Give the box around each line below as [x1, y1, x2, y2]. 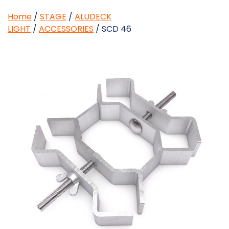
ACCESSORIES [39, 23, 94, 35]
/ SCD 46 [94, 23, 131, 35]
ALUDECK [75, 11, 111, 23]
